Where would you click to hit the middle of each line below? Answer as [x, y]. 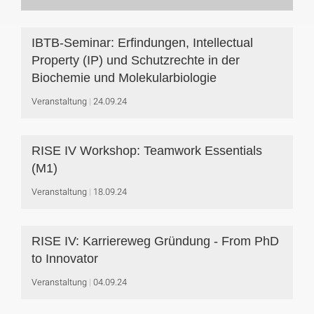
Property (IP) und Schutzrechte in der [136, 60]
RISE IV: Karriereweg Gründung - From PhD [155, 241]
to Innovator [65, 259]
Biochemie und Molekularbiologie [124, 78]
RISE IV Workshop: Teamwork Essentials [147, 151]
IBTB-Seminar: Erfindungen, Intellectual [142, 43]
